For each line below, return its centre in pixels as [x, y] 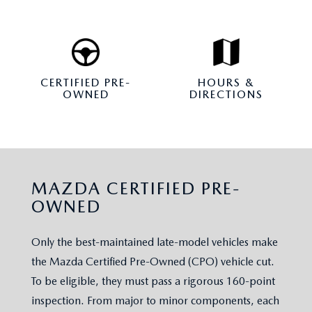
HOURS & [226, 83]
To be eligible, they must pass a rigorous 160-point [153, 281]
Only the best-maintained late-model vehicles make [155, 242]
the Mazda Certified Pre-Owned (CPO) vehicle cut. [153, 262]
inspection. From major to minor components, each [155, 301]
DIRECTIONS [226, 95]
